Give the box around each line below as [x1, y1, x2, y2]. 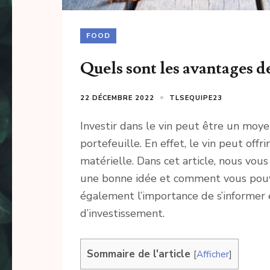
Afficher [196, 247, 229, 260]
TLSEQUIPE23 [169, 93, 222, 102]
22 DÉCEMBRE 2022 [80, 93, 154, 102]
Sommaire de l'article [87, 246, 190, 261]
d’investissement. [80, 206, 165, 221]
